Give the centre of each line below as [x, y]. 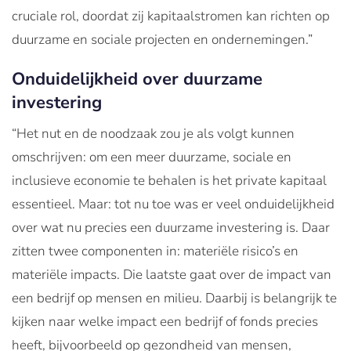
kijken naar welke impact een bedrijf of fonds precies [165, 322]
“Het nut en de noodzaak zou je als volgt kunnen [153, 134]
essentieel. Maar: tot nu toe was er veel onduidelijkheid [173, 204]
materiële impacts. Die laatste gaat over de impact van [172, 275]
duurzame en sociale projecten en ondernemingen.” [162, 40]
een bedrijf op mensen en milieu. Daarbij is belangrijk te [174, 299]
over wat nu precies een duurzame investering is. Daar [171, 228]
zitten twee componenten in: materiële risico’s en [155, 251]
